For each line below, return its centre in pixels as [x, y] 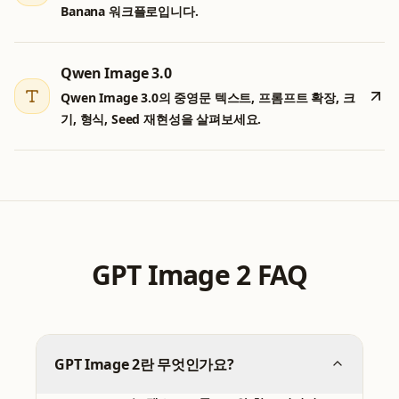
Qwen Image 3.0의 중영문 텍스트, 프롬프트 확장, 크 [208, 98]
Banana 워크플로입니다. [130, 12]
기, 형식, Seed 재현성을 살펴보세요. [161, 119]
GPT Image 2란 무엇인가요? [144, 365]
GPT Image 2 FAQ [199, 275]
